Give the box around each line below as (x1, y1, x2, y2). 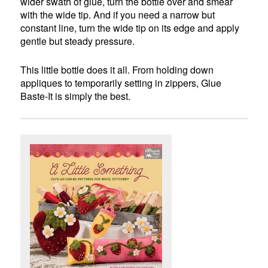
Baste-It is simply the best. (20, 89, 131, 103)
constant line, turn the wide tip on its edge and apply (20, 21, 240, 35)
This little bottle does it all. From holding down (20, 63, 214, 77)
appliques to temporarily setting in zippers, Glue (20, 76, 222, 90)
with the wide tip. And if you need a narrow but (20, 8, 215, 22)
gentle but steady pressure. (20, 34, 135, 48)
